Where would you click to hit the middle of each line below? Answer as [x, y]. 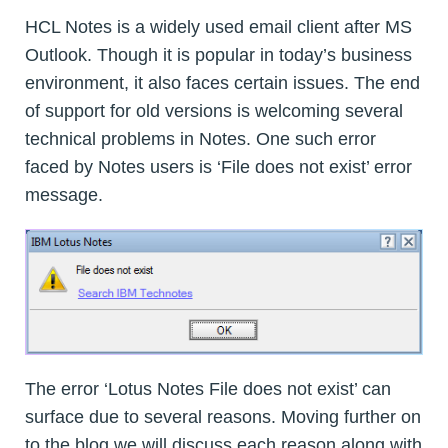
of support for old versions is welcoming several [214, 111]
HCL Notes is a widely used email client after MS [218, 27]
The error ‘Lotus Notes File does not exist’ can [208, 388]
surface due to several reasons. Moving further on [223, 416]
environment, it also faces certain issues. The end [222, 83]
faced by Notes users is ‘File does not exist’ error [218, 167]
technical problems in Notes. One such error [200, 139]
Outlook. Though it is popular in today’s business [218, 55]
